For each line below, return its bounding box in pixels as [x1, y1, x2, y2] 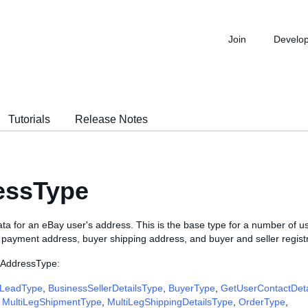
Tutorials [8, 113, 50, 125]
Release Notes [75, 113, 148, 125]
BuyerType [168, 283, 215, 294]
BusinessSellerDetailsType [48, 283, 163, 294]
